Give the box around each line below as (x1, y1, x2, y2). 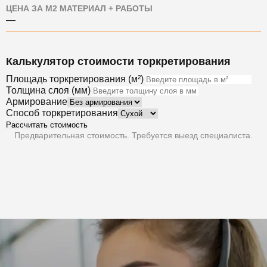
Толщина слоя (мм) (6, 85, 91, 95)
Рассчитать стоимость (6, 120, 88, 129)
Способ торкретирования (6, 108, 118, 118)
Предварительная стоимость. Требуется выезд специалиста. (14, 131, 253, 140)
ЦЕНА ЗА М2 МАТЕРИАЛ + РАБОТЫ (6, 4, 153, 13)
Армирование (6, 97, 67, 107)
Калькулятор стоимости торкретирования (6, 55, 231, 67)
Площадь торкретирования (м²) (6, 74, 144, 84)
